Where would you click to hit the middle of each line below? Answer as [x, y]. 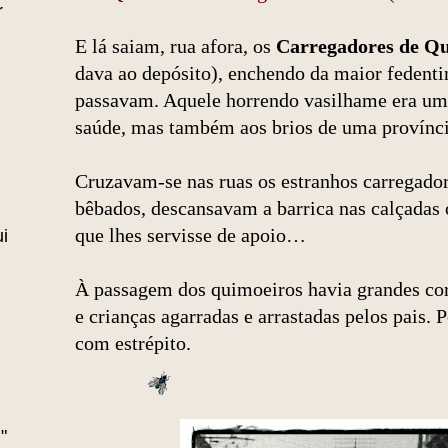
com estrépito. [133, 343]
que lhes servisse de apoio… [190, 235]
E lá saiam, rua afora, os [175, 46]
